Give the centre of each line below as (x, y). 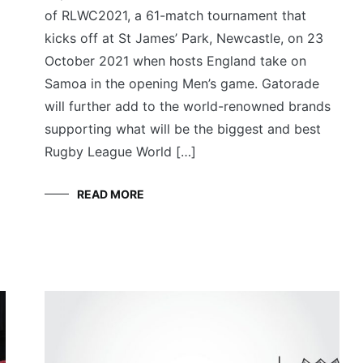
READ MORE (111, 194)
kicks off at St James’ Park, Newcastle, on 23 (184, 38)
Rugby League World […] (121, 152)
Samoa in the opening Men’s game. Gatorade (182, 84)
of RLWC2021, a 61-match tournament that (176, 16)
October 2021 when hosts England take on (176, 61)
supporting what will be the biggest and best (183, 129)
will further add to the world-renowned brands (188, 107)
